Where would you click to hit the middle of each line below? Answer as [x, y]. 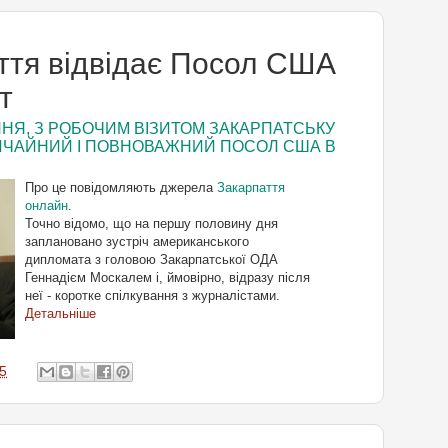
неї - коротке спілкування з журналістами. [152, 296]
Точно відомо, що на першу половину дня [151, 224]
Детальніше [60, 314]
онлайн [46, 206]
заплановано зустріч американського [137, 242]
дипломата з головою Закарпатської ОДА [151, 260]
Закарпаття [251, 188]
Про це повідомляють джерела [121, 188]
